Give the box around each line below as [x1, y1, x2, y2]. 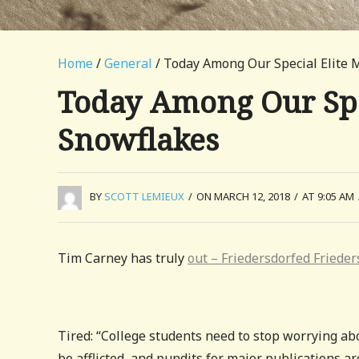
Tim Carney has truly [58, 248, 188, 267]
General [104, 54, 152, 72]
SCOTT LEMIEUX [104, 189, 184, 204]
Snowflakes [58, 119, 219, 159]
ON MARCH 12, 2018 [196, 189, 290, 204]
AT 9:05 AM [302, 189, 354, 204]
